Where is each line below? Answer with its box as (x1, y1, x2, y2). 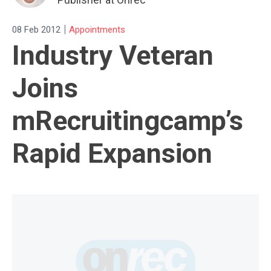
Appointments (69, 24, 125, 35)
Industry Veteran (12, 39, 214, 72)
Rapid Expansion (12, 137, 212, 170)
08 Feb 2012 (12, 24, 60, 35)
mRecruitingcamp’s (12, 105, 243, 137)
